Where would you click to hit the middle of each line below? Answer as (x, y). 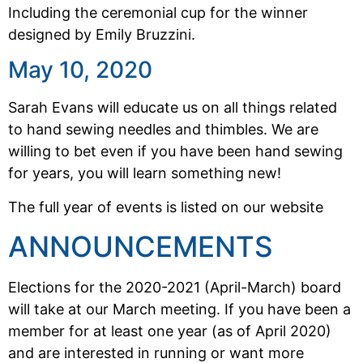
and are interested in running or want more (156, 353)
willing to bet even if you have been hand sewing (175, 152)
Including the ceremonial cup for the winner (158, 12)
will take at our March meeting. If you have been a (179, 309)
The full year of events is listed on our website (166, 207)
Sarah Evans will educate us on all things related (173, 108)
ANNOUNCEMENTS (141, 246)
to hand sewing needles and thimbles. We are (163, 130)
